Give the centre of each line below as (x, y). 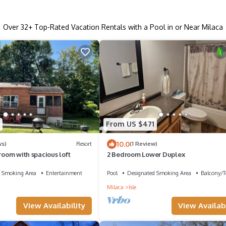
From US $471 (130, 124)
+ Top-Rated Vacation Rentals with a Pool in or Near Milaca (126, 27)
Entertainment (64, 173)
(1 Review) (144, 144)
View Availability (54, 205)
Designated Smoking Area (159, 173)
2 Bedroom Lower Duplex (146, 154)
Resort (84, 144)
